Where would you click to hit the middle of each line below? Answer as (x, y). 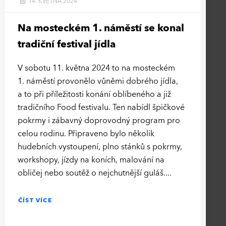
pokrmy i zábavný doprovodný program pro (99, 120)
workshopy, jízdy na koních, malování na (91, 160)
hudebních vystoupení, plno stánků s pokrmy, (100, 147)
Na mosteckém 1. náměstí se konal (101, 28)
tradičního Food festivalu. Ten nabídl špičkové (101, 107)
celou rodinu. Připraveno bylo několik (86, 133)
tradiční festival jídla (67, 44)
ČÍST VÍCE (35, 200)
